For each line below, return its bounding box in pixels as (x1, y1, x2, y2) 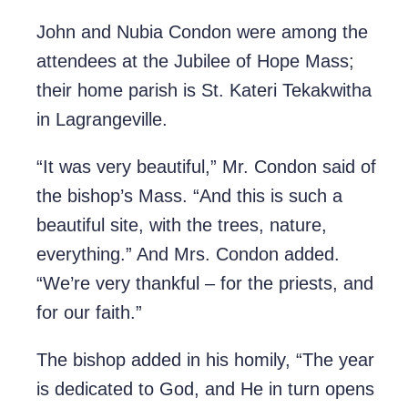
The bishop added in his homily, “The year (36, 350, 374, 371)
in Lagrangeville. (36, 109, 168, 130)
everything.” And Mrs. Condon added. (36, 244, 340, 265)
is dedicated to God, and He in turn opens (36, 379, 374, 400)
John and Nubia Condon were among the (36, 22, 368, 43)
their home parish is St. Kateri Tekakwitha (36, 80, 372, 101)
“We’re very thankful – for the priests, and (36, 273, 373, 294)
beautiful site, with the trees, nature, (36, 215, 327, 236)
